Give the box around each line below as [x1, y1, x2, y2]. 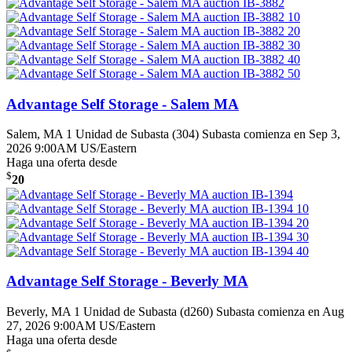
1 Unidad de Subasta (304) [66, 127, 199, 141]
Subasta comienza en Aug [216, 305, 344, 319]
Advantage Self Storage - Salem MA [6, 95, 239, 112]
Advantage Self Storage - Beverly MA [6, 273, 248, 290]
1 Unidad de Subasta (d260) [74, 305, 213, 319]
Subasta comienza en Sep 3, [202, 127, 340, 141]
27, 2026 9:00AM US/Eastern [6, 319, 156, 333]
